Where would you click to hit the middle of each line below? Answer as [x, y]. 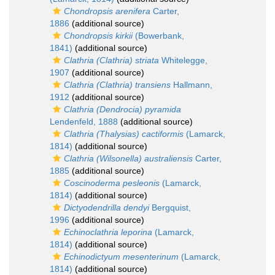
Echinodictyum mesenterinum [121, 257]
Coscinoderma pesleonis [112, 183]
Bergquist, [170, 208]
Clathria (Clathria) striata [111, 60]
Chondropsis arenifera [107, 11]
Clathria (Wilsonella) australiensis [128, 159]
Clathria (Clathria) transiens [117, 85]
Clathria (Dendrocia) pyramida [122, 110]
